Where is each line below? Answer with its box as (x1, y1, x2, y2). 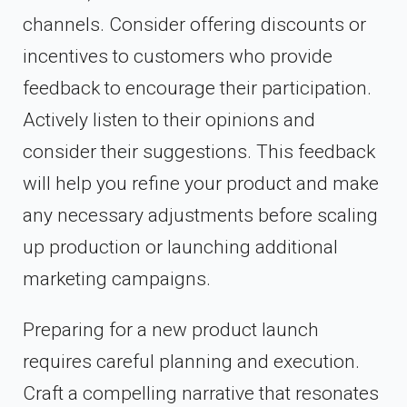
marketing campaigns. (23, 267, 215, 290)
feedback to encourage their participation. (23, 76, 372, 99)
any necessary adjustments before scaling (23, 203, 378, 226)
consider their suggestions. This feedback (23, 140, 375, 163)
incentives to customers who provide (23, 45, 333, 67)
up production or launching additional (23, 235, 338, 258)
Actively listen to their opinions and (23, 108, 315, 131)
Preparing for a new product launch (23, 318, 319, 341)
